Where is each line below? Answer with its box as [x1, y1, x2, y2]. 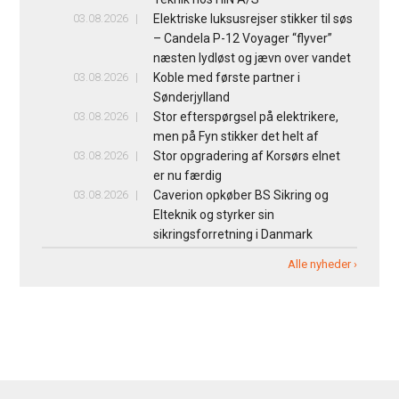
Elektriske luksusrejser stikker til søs [152, 11, 353, 26]
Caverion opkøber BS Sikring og [152, 187, 329, 202]
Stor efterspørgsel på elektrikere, [152, 109, 338, 124]
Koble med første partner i [152, 69, 300, 85]
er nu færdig [152, 167, 222, 183]
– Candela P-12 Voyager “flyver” [152, 30, 332, 45]
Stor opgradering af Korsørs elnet [152, 148, 340, 163]
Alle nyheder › [288, 256, 358, 271]
